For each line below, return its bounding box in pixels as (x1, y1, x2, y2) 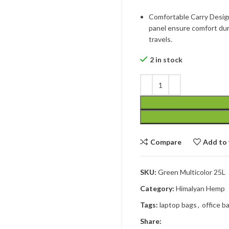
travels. (149, 35, 172, 43)
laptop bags (159, 200, 197, 209)
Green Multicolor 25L (158, 168, 225, 176)
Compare (150, 137, 181, 146)
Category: (140, 184, 174, 193)
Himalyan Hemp (176, 184, 225, 193)
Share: (140, 217, 162, 225)
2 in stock (150, 55, 182, 64)
